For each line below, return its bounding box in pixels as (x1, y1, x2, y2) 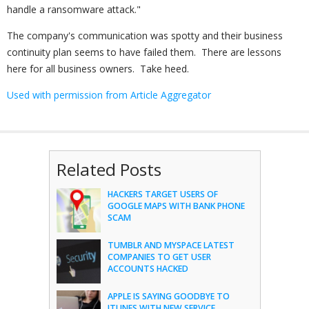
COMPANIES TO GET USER (107, 251, 211, 263)
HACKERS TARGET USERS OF (107, 188, 218, 200)
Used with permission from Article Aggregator (7, 88, 211, 101)
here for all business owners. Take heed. (7, 62, 189, 75)
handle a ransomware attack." (7, 3, 141, 16)
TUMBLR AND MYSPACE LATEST (107, 239, 235, 251)
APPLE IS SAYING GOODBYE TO (107, 290, 230, 302)
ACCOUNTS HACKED (107, 263, 188, 275)
